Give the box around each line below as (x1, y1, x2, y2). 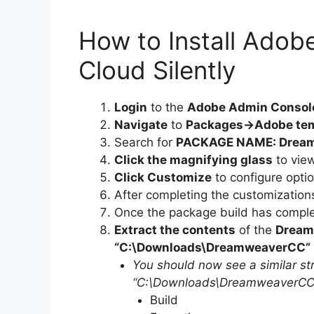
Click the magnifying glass (114, 153, 273, 168)
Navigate (114, 118, 168, 132)
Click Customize (114, 170, 212, 185)
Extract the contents (114, 223, 235, 238)
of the (235, 223, 275, 238)
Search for (114, 135, 176, 150)
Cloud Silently (78, 55, 235, 86)
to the (147, 100, 187, 115)
